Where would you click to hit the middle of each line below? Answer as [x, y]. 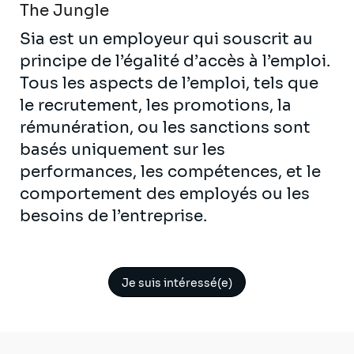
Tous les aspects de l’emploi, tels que [169, 83]
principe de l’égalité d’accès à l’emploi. [175, 61]
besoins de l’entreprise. [113, 216]
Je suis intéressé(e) [177, 282]
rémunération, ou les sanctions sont [165, 127]
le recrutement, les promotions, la [156, 105]
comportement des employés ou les [165, 194]
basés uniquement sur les [122, 149]
